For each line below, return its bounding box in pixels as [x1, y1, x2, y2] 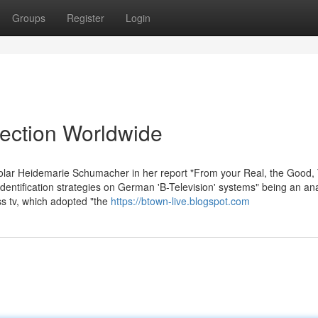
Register [67, 11, 104, 25]
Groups [12, 11, 45, 25]
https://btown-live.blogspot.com [111, 194, 250, 208]
